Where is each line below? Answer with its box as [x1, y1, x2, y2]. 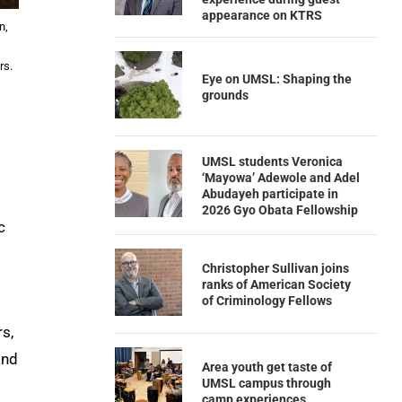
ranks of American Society [201, 276, 351, 292]
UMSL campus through [201, 375, 331, 390]
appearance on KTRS [201, 8, 322, 22]
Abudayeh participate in [201, 186, 338, 201]
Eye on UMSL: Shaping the [201, 71, 352, 86]
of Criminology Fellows [201, 293, 332, 308]
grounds [201, 87, 249, 102]
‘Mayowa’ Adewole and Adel [201, 170, 360, 185]
